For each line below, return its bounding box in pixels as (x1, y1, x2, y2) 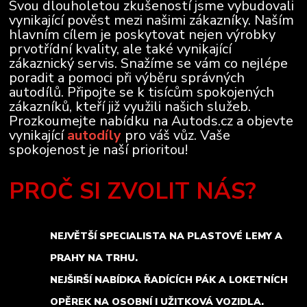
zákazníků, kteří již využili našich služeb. (9, 97, 251, 116)
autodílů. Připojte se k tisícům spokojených (9, 83, 275, 102)
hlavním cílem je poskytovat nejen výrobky (9, 25, 276, 45)
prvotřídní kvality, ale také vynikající (9, 40, 232, 59)
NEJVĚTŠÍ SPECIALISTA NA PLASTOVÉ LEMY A (50, 230, 283, 243)
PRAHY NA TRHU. (50, 251, 138, 265)
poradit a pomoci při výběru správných (9, 69, 245, 88)
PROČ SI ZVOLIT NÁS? (9, 175, 257, 208)
